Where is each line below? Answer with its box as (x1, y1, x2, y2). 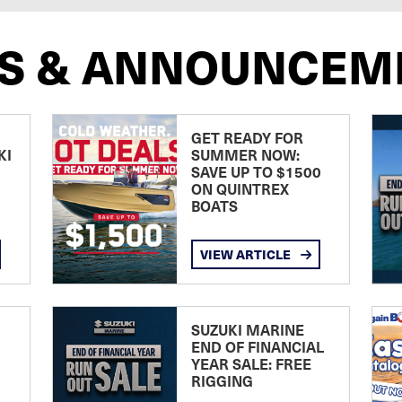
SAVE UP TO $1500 (190, 162, 321, 181)
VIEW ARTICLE (199, 245, 293, 263)
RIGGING (190, 371, 253, 390)
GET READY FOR (190, 127, 303, 147)
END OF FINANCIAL (190, 336, 324, 356)
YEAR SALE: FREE (190, 354, 311, 373)
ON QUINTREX (190, 179, 289, 198)
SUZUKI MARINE (190, 319, 304, 339)
